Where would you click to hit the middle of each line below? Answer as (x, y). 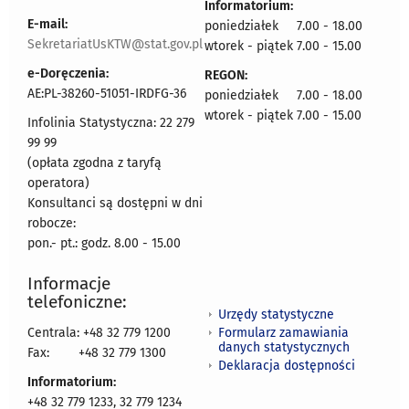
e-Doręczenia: (68, 74)
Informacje (69, 284)
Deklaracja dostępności (287, 365)
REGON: (226, 76)
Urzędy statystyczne (276, 314)
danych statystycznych (284, 347)
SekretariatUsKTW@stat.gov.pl (115, 45)
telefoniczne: (77, 302)
